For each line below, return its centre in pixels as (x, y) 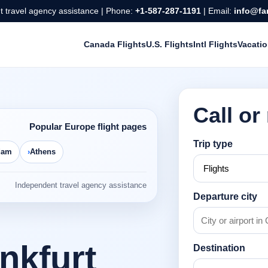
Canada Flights (115, 45)
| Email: (217, 11)
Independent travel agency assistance (81, 185)
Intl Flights (215, 45)
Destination (220, 248)
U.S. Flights (169, 45)
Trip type (213, 144)
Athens (43, 152)
